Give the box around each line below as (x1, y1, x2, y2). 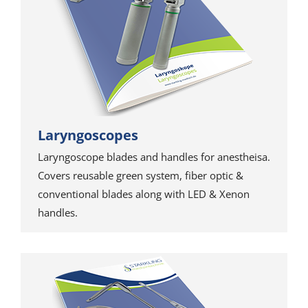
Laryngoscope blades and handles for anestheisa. (38, 150, 270, 164)
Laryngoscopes (38, 126, 138, 144)
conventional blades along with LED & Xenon (38, 187, 250, 201)
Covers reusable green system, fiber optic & (38, 168, 243, 182)
